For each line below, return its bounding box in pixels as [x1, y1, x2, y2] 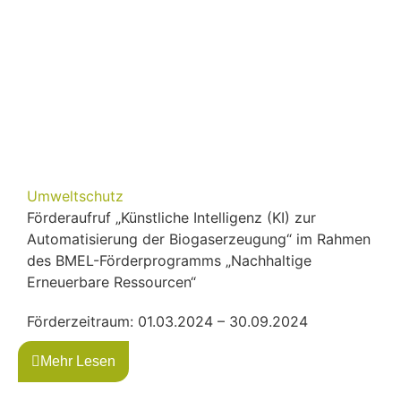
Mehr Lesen [40, 353, 115, 369]
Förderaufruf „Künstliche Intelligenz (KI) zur [27, 208, 316, 226]
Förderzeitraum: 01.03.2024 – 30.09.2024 [27, 311, 308, 330]
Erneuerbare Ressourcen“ [27, 272, 196, 291]
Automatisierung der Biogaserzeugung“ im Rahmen [27, 229, 371, 248]
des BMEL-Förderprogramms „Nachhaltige [27, 251, 311, 269]
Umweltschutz [27, 186, 124, 205]
